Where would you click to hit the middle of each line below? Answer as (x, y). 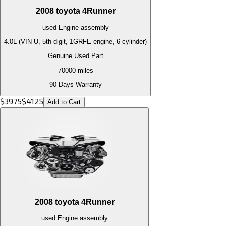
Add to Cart (64, 102)
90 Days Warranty (75, 84)
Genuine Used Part (75, 56)
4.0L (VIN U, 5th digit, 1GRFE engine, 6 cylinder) (75, 41)
